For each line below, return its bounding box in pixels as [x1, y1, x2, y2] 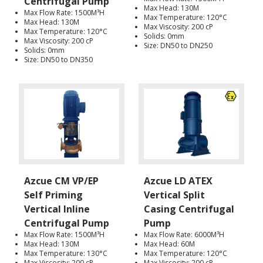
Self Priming [24, 188, 83, 202]
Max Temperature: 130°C [24, 248, 107, 259]
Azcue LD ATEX [144, 174, 213, 188]
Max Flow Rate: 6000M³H [144, 230, 224, 240]
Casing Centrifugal [144, 203, 234, 216]
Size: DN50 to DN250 [144, 40, 213, 50]
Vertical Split [144, 188, 205, 202]
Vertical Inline [24, 203, 90, 216]
